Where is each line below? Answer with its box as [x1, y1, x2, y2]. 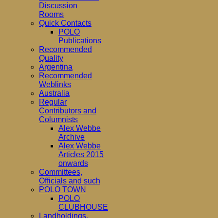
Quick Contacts [39, 19, 91, 27]
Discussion [39, 1, 77, 10]
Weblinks [39, 80, 71, 89]
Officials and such [39, 177, 100, 185]
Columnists [39, 115, 78, 124]
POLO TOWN [39, 185, 86, 194]
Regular [39, 98, 67, 106]
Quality [39, 54, 63, 62]
